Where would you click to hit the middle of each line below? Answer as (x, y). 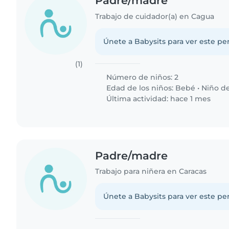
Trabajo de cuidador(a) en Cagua (155, 16)
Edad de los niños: (140, 88)
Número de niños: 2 (142, 77)
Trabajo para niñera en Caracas (151, 171)
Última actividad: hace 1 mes (158, 98)
